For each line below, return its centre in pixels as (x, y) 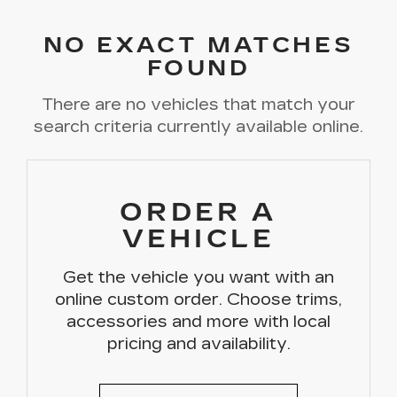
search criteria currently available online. (198, 127)
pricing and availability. (198, 344)
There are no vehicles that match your (198, 105)
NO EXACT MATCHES (198, 45)
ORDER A (198, 213)
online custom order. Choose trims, (198, 300)
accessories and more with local (198, 322)
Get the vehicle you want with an (198, 277)
